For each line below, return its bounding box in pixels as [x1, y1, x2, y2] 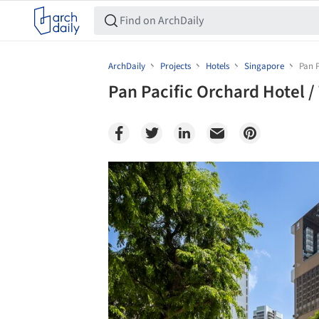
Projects [160, 60, 191, 73]
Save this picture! [55, 168, 131, 183]
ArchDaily [108, 60, 145, 73]
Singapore [244, 60, 284, 73]
